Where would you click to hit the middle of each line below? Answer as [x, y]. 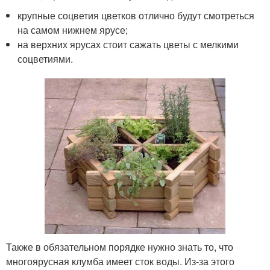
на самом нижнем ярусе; [73, 30]
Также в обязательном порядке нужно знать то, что [120, 246]
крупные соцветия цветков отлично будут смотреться [136, 15]
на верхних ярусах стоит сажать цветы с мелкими [128, 44]
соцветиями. [46, 58]
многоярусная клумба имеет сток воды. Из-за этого [120, 261]
